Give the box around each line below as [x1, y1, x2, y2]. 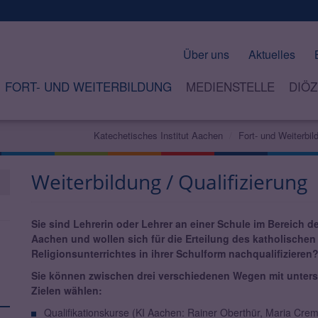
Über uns [183, 46, 229, 62]
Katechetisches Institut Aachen [94, 128, 223, 143]
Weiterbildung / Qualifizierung [31, 168, 307, 196]
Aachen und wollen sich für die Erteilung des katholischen [31, 231, 316, 246]
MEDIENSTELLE [185, 77, 275, 96]
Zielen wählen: [31, 283, 102, 298]
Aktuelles [248, 46, 295, 62]
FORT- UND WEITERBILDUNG [4, 77, 172, 96]
